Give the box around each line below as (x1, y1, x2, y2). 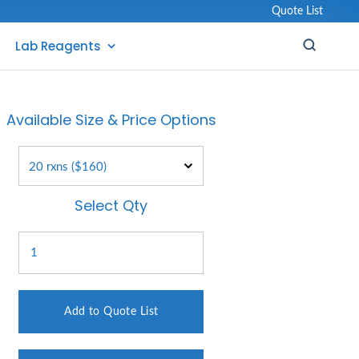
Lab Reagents (14, 38, 101, 54)
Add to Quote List (64, 306, 159, 317)
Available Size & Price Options (6, 110, 216, 130)
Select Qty (75, 196, 148, 216)
